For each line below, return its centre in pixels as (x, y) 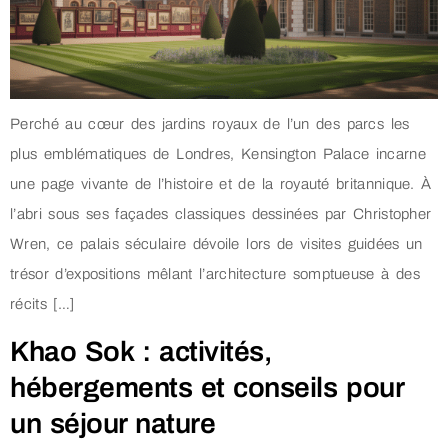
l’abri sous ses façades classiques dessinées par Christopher (221, 214)
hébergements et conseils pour (207, 387)
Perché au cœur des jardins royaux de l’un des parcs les (210, 124)
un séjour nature (113, 423)
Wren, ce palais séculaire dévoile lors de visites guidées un (216, 244)
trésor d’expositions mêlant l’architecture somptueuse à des (215, 274)
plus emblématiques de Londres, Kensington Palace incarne (218, 154)
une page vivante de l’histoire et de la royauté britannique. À (221, 184)
